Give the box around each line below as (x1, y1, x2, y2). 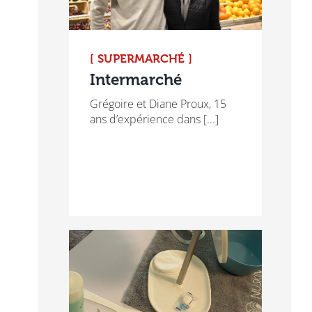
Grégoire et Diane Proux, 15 (89, 96, 226, 112)
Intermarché (89, 70, 182, 90)
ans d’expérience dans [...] (89, 111, 219, 127)
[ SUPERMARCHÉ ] (89, 52, 192, 66)
